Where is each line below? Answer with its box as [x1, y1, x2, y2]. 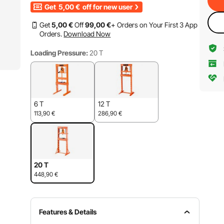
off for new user [81, 2, 133, 11]
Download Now [63, 29, 111, 38]
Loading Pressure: [30, 48, 88, 57]
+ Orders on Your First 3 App [111, 20, 198, 29]
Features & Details [39, 207, 97, 216]
